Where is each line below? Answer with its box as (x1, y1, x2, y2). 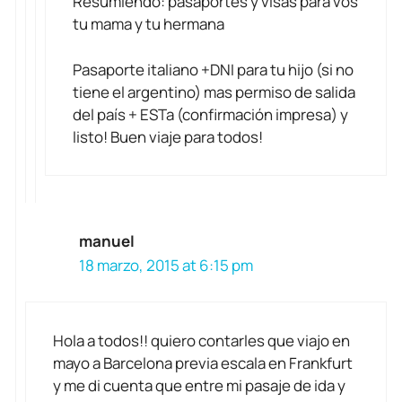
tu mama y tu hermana (73, 13, 224, 35)
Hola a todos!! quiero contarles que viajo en (53, 330, 350, 352)
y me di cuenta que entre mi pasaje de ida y (53, 375, 345, 397)
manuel (79, 230, 135, 251)
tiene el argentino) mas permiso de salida (73, 81, 355, 102)
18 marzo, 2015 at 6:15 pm (79, 254, 253, 275)
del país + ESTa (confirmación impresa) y (73, 103, 348, 125)
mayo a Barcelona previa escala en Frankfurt (53, 353, 353, 374)
